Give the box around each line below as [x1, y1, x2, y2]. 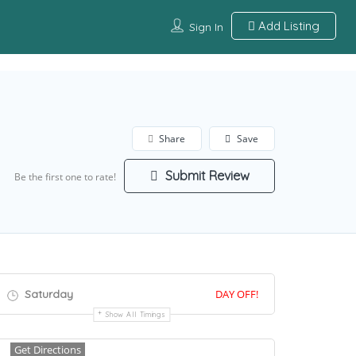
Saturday [21, 287, 73, 302]
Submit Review [161, 168, 250, 184]
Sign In [188, 20, 223, 34]
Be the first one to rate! [14, 170, 116, 184]
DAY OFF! [215, 287, 258, 302]
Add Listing [254, 18, 319, 33]
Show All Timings [106, 310, 166, 319]
